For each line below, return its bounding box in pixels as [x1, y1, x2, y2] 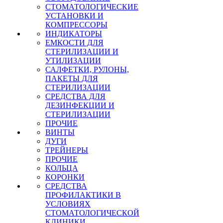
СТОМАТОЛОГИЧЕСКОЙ [45, 209, 139, 217]
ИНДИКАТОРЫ [45, 29, 102, 38]
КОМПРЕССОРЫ [45, 20, 108, 29]
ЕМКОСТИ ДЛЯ [45, 38, 104, 47]
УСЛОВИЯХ [45, 200, 91, 208]
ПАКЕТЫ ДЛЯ [45, 74, 98, 83]
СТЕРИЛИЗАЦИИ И [45, 47, 118, 56]
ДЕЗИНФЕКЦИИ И [45, 101, 114, 110]
